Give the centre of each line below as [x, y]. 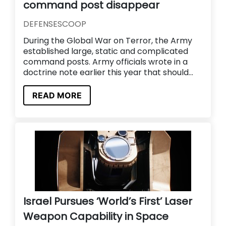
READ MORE [57, 96]
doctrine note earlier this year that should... [108, 73]
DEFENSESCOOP [55, 24]
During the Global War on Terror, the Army [108, 41]
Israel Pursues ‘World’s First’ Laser [108, 202]
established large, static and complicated [106, 51]
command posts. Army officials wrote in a [105, 62]
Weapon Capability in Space [96, 217]
